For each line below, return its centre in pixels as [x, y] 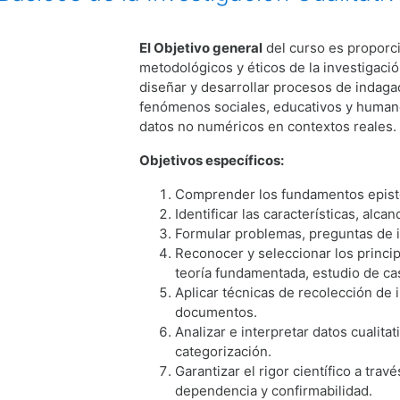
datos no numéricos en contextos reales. [268, 126]
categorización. [224, 351]
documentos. [217, 312]
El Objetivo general [201, 47]
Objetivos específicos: [212, 160]
